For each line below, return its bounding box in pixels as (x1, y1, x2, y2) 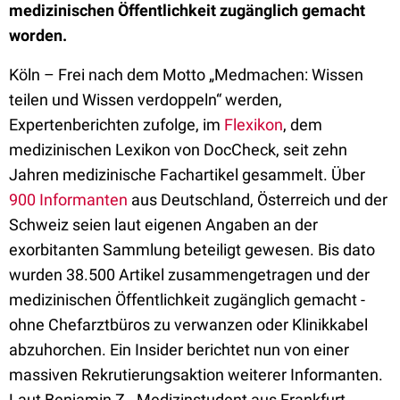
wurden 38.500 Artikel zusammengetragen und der (9, 265, 370, 284)
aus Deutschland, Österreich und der (128, 190, 387, 209)
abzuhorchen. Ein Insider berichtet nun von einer (9, 340, 349, 359)
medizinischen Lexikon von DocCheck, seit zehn (9, 140, 347, 159)
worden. (9, 26, 67, 45)
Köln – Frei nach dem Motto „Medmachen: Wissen (9, 65, 363, 84)
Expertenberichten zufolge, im (9, 115, 224, 134)
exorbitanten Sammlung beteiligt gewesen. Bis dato (9, 240, 375, 259)
